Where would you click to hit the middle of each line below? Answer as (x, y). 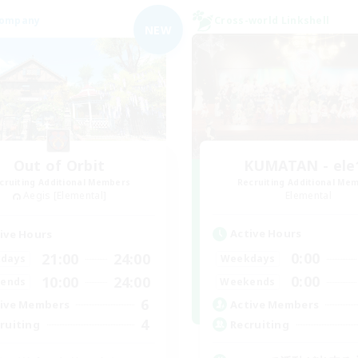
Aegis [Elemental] (65, 195)
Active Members (275, 304)
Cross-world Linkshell (272, 20)
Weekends (248, 281)
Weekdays (248, 258)
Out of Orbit (59, 165)
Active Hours (266, 233)
